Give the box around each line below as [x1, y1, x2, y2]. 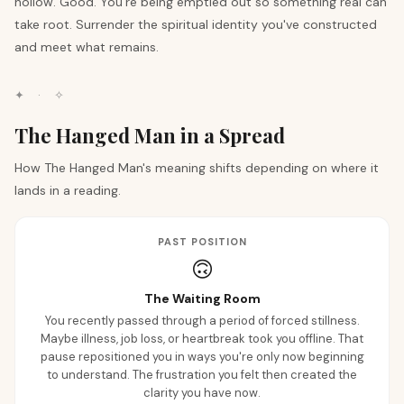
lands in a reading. [14, 182, 121, 198]
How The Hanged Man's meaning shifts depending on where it [14, 160, 379, 176]
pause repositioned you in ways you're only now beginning [40, 349, 364, 364]
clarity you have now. [143, 385, 261, 400]
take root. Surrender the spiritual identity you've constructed [14, 16, 377, 32]
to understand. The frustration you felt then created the [47, 367, 357, 382]
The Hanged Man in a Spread [14, 122, 285, 149]
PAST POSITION [157, 235, 247, 248]
